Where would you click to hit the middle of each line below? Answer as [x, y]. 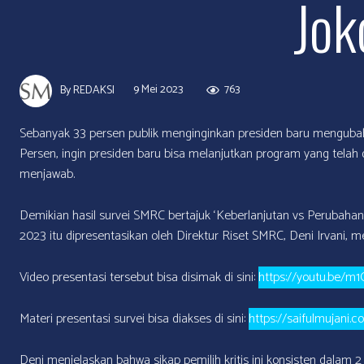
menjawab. [47, 174]
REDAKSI [94, 90]
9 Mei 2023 [158, 89]
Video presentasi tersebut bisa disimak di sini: [139, 277]
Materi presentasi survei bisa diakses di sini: [134, 318]
